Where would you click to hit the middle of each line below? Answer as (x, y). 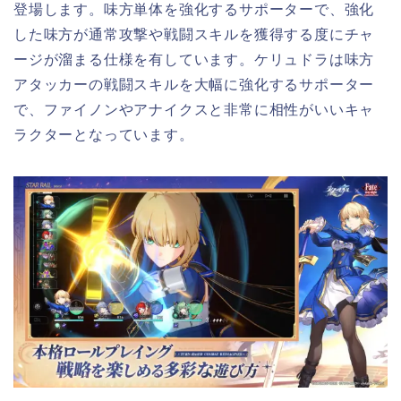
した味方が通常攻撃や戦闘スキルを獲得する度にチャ (194, 35)
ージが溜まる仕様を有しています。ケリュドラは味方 (194, 60)
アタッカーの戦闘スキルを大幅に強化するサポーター (194, 85)
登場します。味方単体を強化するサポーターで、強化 (194, 10)
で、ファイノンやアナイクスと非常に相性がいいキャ (194, 110)
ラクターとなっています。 (104, 135)
